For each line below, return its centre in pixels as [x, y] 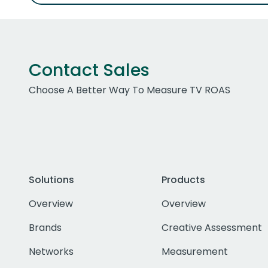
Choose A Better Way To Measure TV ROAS [130, 90]
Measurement [194, 252]
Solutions [51, 180]
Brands [45, 228]
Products [183, 180]
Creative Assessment [211, 228]
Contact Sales [89, 70]
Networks [51, 252]
